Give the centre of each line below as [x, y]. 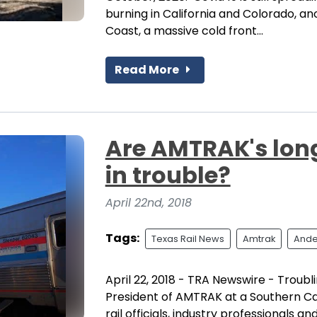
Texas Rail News [188, 238]
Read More [148, 69]
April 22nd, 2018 [148, 202]
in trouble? [168, 175]
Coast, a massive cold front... [184, 30]
